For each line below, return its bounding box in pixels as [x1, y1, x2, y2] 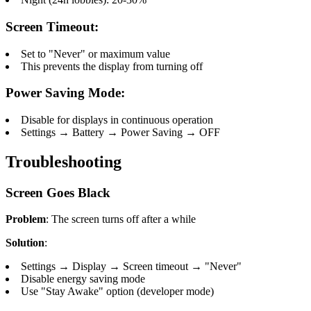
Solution [6, 237, 44, 249]
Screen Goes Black [6, 185, 110, 200]
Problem [6, 213, 46, 226]
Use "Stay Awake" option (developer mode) [21, 285, 214, 298]
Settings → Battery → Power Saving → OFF [21, 126, 220, 138]
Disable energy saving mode [21, 273, 145, 285]
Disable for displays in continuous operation [21, 113, 213, 126]
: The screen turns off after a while [46, 213, 196, 226]
